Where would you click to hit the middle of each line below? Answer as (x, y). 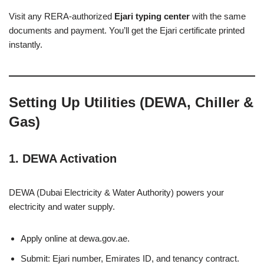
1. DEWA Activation (63, 158)
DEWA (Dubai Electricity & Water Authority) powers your (116, 192)
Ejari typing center (152, 16)
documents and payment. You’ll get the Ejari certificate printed (127, 30)
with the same (218, 16)
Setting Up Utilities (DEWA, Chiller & (131, 102)
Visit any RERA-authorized (62, 16)
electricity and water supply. (62, 206)
